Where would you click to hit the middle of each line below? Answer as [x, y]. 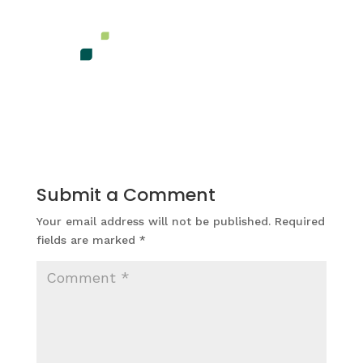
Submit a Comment [126, 194]
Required [299, 221]
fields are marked [88, 239]
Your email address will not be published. [153, 221]
